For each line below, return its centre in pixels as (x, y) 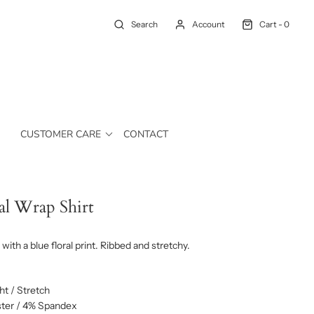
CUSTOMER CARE (60, 134)
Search (144, 24)
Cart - (272, 24)
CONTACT (145, 134)
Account (209, 24)
